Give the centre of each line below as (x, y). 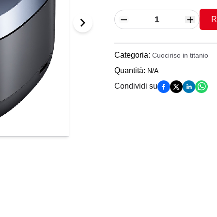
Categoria (131, 55)
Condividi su (136, 86)
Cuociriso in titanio (180, 55)
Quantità (129, 70)
